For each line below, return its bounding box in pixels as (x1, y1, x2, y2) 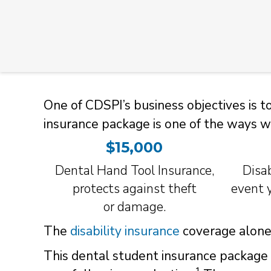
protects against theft (72, 180, 197, 197)
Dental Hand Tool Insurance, (54, 162, 214, 179)
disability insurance (70, 222, 180, 240)
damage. (117, 198, 166, 215)
